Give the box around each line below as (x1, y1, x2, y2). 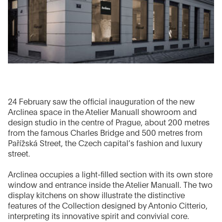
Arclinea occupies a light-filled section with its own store (8, 170, 213, 179)
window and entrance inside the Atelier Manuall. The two (8, 181, 213, 189)
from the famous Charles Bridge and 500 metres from (8, 129, 203, 137)
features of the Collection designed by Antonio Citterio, (8, 202, 208, 210)
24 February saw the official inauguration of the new (8, 98, 195, 106)
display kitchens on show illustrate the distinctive (8, 191, 185, 200)
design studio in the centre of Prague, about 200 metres (8, 118, 210, 127)
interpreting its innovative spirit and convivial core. (8, 212, 189, 221)
